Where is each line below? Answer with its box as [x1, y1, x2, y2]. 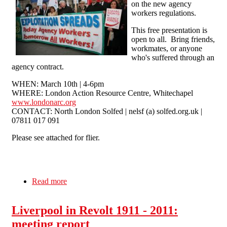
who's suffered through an [131, 53, 214, 62]
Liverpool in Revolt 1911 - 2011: [12, 204, 178, 217]
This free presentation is [131, 25, 207, 34]
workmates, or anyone [131, 44, 202, 53]
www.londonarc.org [12, 97, 76, 106]
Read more [32, 176, 67, 185]
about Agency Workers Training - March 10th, [67, 176, 215, 185]
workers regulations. [131, 8, 196, 17]
